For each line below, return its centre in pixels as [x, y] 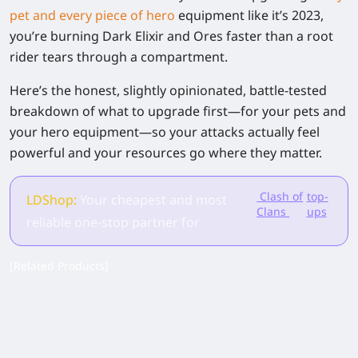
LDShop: [53, 200]
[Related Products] [59, 266]
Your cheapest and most [153, 200]
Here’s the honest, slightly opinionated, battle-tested [168, 90]
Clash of [282, 196]
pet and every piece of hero [94, 15]
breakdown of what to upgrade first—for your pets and [178, 111]
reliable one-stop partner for [115, 222]
